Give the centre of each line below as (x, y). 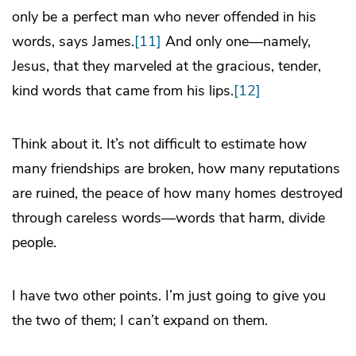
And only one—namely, (236, 41)
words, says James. (73, 41)
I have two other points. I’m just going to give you (169, 295)
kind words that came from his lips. (123, 90)
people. (34, 242)
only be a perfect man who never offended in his (164, 16)
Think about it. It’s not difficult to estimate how (159, 143)
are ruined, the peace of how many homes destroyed (177, 193)
